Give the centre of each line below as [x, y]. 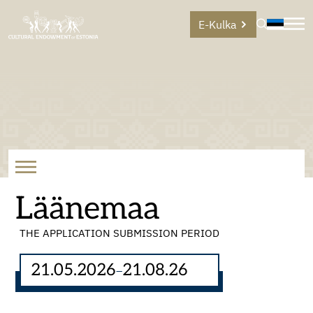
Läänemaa [87, 209]
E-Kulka [218, 25]
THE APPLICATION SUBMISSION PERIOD [119, 233]
